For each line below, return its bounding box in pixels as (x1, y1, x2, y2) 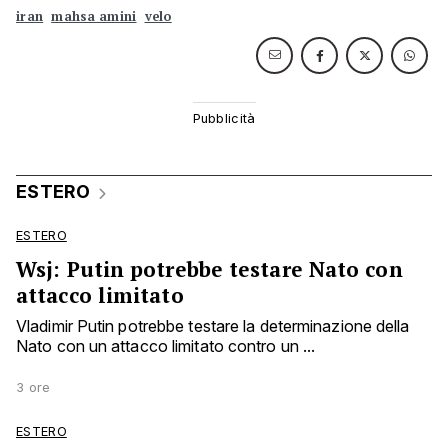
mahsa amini (51, 7, 137, 25)
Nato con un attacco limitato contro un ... (16, 335, 316, 356)
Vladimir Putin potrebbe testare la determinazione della (16, 315, 410, 336)
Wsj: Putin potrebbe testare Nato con (16, 254, 403, 283)
